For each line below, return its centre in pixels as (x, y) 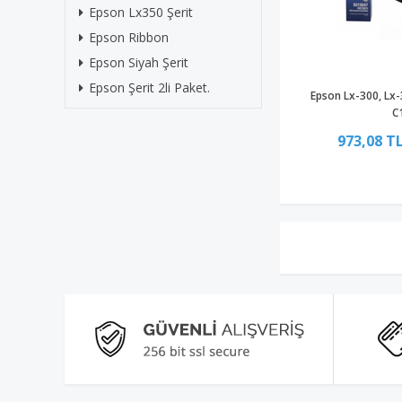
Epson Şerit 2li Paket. (149, 87)
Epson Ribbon (129, 37)
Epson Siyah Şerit (139, 62)
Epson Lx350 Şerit (141, 12)
